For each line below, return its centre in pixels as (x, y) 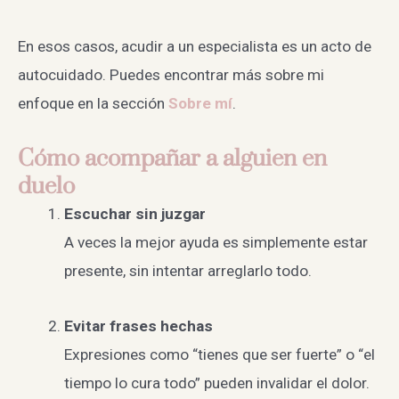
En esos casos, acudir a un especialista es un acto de (195, 46)
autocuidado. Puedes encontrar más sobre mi (171, 74)
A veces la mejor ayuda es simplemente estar (216, 243)
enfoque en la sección (93, 103)
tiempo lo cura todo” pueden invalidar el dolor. (216, 383)
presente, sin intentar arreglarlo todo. (187, 271)
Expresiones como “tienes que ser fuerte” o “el (219, 355)
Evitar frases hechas (138, 326)
